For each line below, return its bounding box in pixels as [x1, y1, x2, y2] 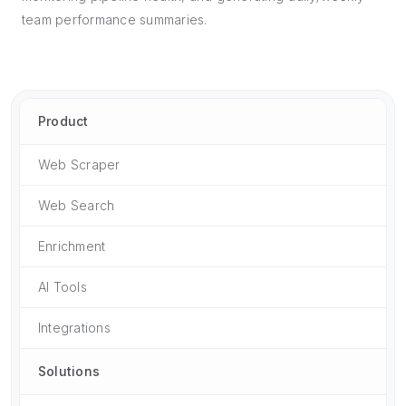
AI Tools [38, 278, 87, 295]
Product [38, 112, 89, 129]
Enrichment [38, 237, 106, 254]
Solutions [38, 362, 101, 379]
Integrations [38, 319, 111, 335]
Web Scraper [38, 156, 121, 172]
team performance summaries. [22, 11, 208, 27]
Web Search [38, 197, 115, 213]
